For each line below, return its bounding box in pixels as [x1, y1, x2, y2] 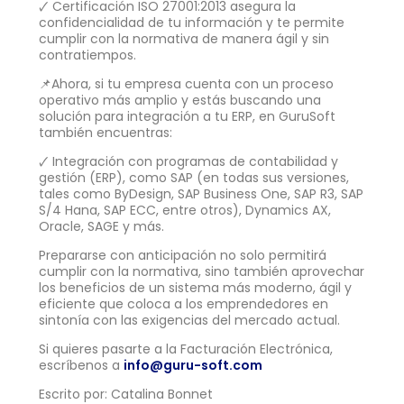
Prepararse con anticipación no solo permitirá [39, 245, 326, 264]
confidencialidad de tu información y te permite [39, 13, 344, 32]
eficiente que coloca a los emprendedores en [39, 294, 328, 313]
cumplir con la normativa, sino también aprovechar [39, 262, 364, 280]
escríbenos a [39, 355, 124, 374]
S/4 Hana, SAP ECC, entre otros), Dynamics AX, [39, 200, 331, 219]
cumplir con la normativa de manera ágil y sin [39, 29, 329, 48]
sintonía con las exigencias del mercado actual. [39, 310, 340, 329]
